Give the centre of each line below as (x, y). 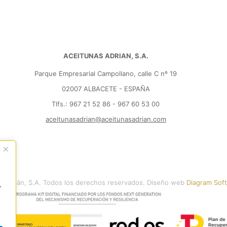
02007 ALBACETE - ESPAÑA (106, 89)
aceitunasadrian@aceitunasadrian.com (106, 119)
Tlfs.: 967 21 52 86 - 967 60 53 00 (106, 104)
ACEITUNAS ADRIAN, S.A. (106, 56)
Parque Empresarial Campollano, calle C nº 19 (106, 74)
